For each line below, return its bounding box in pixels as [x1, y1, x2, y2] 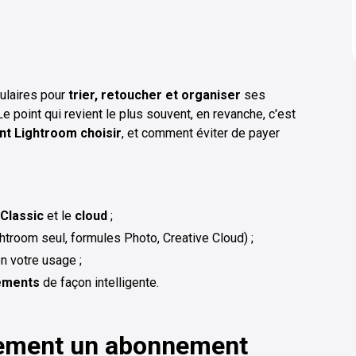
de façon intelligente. [40, 274, 159, 290]
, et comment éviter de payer [122, 125, 280, 141]
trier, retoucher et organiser [68, 87, 241, 103]
